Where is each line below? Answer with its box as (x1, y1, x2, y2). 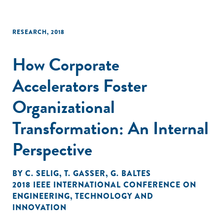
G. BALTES (110, 168, 151, 179)
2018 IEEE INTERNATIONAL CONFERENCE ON (12, 179, 196, 190)
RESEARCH (12, 28, 47, 37)
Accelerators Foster (12, 73, 147, 99)
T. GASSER (64, 168, 106, 179)
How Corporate (12, 51, 119, 77)
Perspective (12, 136, 92, 162)
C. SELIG (25, 168, 59, 179)
